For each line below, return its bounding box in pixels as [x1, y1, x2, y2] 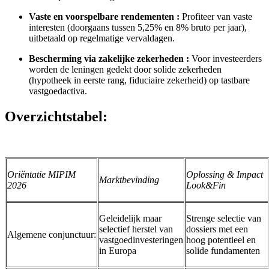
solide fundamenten [186, 245, 260, 256]
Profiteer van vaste [180, 11, 252, 22]
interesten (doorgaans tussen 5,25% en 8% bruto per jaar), [29, 22, 247, 32]
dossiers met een [186, 223, 248, 234]
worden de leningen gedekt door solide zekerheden [29, 64, 222, 74]
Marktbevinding [99, 174, 159, 185]
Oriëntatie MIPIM [7, 169, 76, 180]
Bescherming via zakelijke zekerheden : [29, 53, 189, 64]
